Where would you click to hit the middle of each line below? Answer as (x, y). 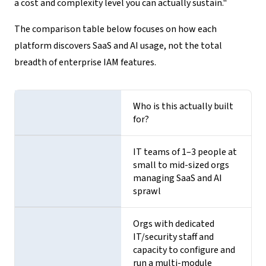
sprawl (147, 191)
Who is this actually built (183, 106)
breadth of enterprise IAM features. (85, 62)
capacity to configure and (184, 250)
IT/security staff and (174, 237)
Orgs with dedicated (174, 224)
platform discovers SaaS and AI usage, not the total (118, 45)
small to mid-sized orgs (181, 165)
